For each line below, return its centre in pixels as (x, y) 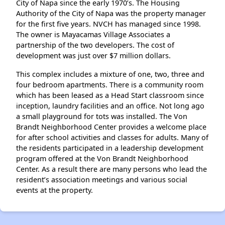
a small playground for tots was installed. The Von (102, 116)
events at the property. (54, 190)
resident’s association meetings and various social (102, 179)
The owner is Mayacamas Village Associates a (93, 34)
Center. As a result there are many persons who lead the (111, 169)
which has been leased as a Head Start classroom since (110, 95)
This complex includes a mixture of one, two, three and (110, 74)
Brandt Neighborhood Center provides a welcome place (111, 127)
